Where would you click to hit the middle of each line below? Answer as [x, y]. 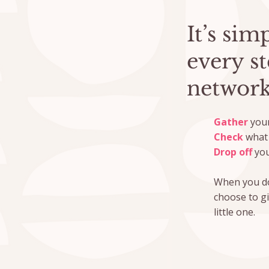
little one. [234, 212]
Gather [231, 122]
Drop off [233, 152]
